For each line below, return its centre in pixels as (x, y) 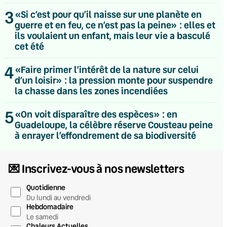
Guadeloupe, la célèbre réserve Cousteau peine (114, 124)
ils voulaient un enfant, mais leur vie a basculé (113, 35)
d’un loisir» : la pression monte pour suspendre (114, 80)
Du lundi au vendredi (59, 197)
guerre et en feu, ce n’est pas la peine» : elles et (115, 25)
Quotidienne (46, 187)
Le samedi (43, 217)
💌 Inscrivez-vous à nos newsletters (97, 168)
